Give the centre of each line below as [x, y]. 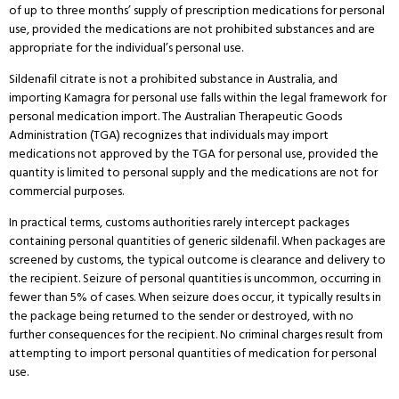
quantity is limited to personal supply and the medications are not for [193, 173]
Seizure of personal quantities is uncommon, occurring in [231, 279]
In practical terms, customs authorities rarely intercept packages [179, 223]
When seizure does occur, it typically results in [258, 297]
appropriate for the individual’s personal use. [126, 47]
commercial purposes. [66, 191]
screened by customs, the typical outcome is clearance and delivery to [197, 260]
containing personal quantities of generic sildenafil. [144, 241]
